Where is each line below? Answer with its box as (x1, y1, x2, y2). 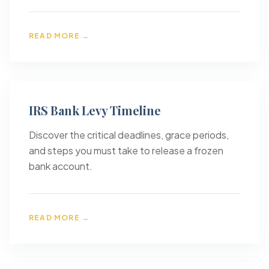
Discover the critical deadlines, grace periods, (29, 128, 229, 141)
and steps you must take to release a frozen (29, 144, 223, 157)
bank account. (29, 160, 92, 172)
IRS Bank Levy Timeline (29, 102, 161, 118)
